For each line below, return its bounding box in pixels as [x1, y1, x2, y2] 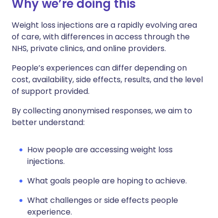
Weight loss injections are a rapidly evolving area [12, 19, 197, 31]
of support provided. [12, 86, 90, 97]
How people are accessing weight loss [27, 144, 173, 156]
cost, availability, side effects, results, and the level [12, 74, 203, 86]
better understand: [12, 117, 85, 128]
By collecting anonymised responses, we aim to [12, 105, 192, 117]
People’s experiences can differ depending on [12, 62, 187, 74]
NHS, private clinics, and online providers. [12, 43, 166, 54]
